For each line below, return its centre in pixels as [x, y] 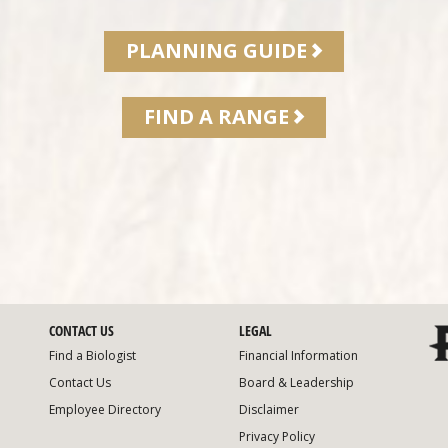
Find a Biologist [92, 355]
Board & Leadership [296, 382]
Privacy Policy [277, 436]
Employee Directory [105, 409]
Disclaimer [269, 409]
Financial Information [298, 355]
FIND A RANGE [216, 116]
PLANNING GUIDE [216, 50]
